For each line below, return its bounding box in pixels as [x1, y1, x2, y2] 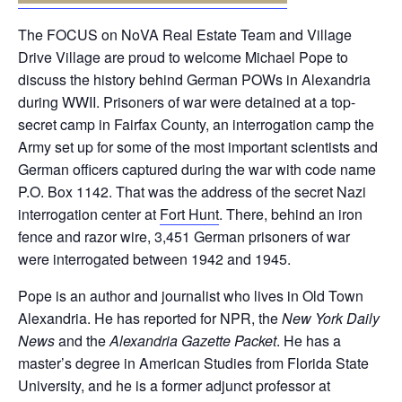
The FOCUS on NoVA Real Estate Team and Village [18, 24, 352, 46]
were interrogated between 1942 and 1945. [18, 249, 291, 270]
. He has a [276, 330, 341, 352]
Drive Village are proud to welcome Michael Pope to [18, 47, 348, 68]
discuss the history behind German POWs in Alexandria [18, 69, 371, 91]
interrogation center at [18, 204, 160, 225]
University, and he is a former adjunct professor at [18, 375, 330, 397]
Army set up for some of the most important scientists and [18, 136, 378, 158]
